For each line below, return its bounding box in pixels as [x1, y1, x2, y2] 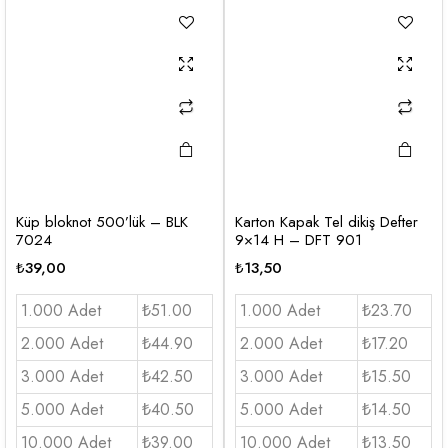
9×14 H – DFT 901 [235, 228, 362, 251]
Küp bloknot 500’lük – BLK [16, 210, 188, 233]
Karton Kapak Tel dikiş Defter [235, 210, 418, 233]
